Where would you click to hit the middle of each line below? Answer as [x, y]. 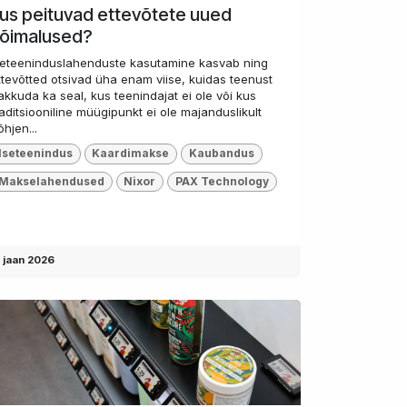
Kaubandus [221, 154]
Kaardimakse [131, 154]
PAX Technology [222, 181]
